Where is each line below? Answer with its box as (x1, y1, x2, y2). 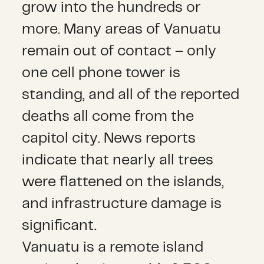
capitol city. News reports (22, 131, 196, 146)
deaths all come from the (22, 109, 194, 124)
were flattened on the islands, (22, 174, 225, 189)
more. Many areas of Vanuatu (22, 22, 222, 37)
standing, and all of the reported (22, 87, 240, 102)
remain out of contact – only (22, 44, 217, 58)
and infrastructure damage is (22, 196, 222, 211)
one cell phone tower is (22, 65, 181, 80)
